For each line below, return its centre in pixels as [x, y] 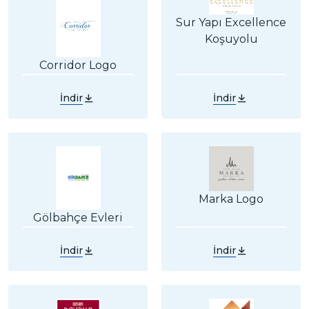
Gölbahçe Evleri [78, 217]
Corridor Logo [78, 65]
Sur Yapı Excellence [231, 22]
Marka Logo [231, 199]
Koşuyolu [231, 39]
